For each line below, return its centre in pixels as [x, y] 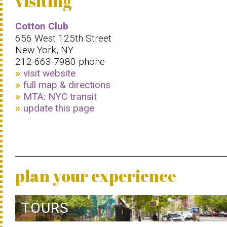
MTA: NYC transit [60, 97]
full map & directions [67, 85]
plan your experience [96, 176]
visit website [49, 73]
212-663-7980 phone [60, 62]
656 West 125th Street [63, 38]
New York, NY [44, 50]
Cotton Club [42, 26]
